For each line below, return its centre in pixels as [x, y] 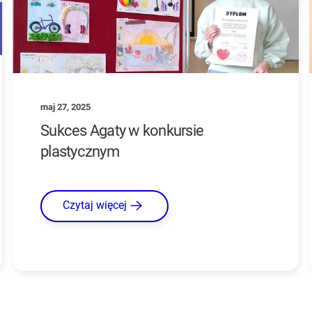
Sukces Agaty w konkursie [122, 130]
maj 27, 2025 [66, 107]
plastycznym [80, 151]
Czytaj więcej [95, 205]
